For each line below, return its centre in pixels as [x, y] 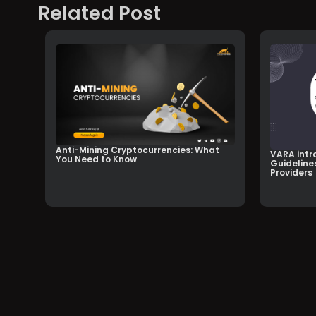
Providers [292, 173]
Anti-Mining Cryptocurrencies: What [137, 150]
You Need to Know [96, 159]
